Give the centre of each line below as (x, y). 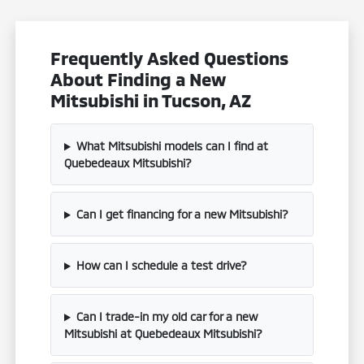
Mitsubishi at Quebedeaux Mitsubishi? (164, 334)
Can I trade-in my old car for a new (167, 317)
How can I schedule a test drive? (161, 266)
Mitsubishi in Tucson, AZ (151, 100)
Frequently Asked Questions (170, 58)
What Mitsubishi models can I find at (172, 146)
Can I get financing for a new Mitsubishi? (182, 214)
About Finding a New (139, 79)
